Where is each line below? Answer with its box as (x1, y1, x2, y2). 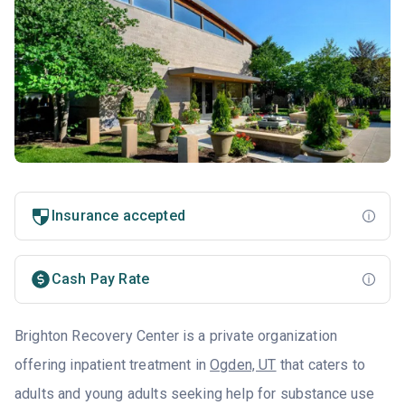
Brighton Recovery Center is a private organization (14, 326, 338, 344)
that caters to (276, 355, 365, 373)
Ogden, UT (210, 355, 277, 373)
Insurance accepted (52, 206, 185, 224)
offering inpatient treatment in (14, 355, 211, 373)
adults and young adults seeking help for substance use (14, 384, 375, 402)
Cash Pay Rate (52, 269, 150, 287)
